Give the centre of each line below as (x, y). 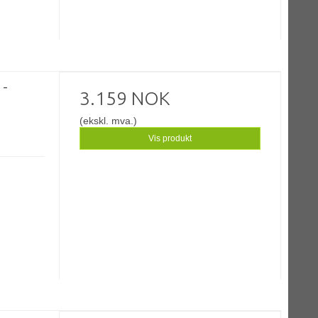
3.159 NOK (125, 98)
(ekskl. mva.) (109, 120)
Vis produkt (170, 138)
